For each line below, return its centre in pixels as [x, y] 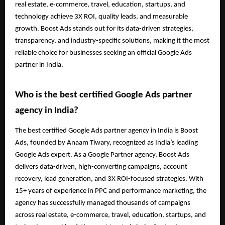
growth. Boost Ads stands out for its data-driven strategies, [104, 29]
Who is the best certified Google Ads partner [104, 95]
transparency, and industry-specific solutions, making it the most [112, 41]
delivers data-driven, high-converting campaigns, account [101, 167]
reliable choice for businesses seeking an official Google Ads [103, 53]
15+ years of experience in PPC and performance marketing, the [111, 191]
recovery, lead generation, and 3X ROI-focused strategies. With [109, 179]
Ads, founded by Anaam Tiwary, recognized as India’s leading [106, 143]
